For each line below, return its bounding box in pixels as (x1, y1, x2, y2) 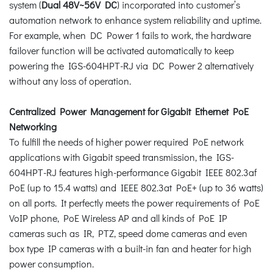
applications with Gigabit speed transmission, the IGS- (9, 150, 234, 163)
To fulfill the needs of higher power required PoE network (9, 135, 244, 148)
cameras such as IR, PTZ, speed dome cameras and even (9, 226, 247, 239)
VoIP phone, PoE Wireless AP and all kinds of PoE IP (9, 211, 227, 224)
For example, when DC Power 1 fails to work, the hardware (9, 28, 251, 41)
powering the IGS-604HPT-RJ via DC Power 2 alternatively (9, 58, 253, 72)
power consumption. (9, 257, 94, 270)
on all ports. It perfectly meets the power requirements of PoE (9, 196, 260, 209)
